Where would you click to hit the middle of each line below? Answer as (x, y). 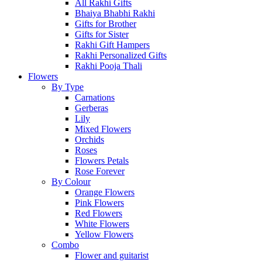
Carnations (95, 97)
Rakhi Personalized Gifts (121, 55)
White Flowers (102, 224)
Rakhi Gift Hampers (112, 45)
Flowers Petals (102, 161)
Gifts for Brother (106, 24)
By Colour (71, 182)
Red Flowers (99, 213)
